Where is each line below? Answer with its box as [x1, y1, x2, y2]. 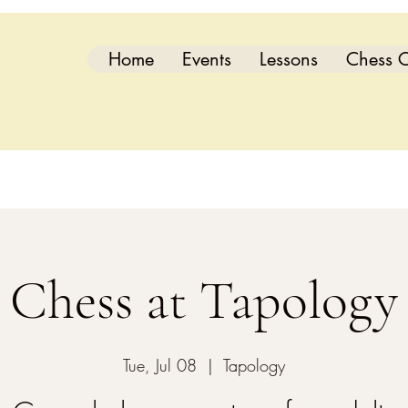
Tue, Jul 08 [123, 354, 197, 376]
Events [182, 47, 231, 71]
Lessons [260, 47, 318, 71]
